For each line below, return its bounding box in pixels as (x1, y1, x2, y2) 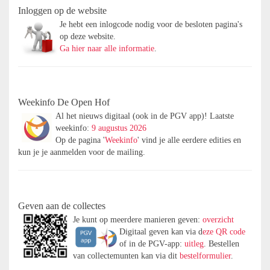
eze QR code (202, 227, 245, 237)
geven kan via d (149, 227, 202, 237)
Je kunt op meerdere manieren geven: (73, 215, 202, 225)
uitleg (184, 239, 204, 249)
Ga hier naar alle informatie (60, 43, 154, 54)
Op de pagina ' (55, 135, 105, 145)
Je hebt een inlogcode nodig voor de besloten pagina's (60, 19, 242, 30)
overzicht (202, 215, 234, 225)
